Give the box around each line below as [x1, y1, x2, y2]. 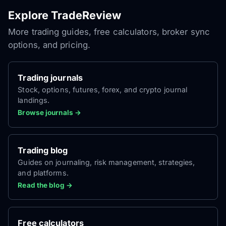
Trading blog [18, 145, 68, 155]
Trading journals [18, 72, 83, 83]
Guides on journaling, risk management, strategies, [18, 157, 195, 166]
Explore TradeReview [8, 9, 121, 22]
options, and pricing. [8, 40, 91, 50]
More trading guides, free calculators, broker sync [8, 27, 210, 37]
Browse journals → [18, 108, 82, 117]
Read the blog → [18, 181, 73, 189]
